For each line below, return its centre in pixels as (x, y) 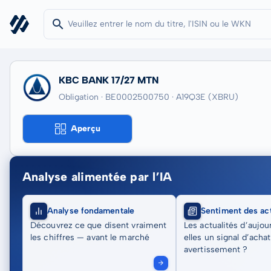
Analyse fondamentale (91, 211)
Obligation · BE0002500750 (114, 97)
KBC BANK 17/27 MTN (109, 80)
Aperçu (85, 129)
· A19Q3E (189, 97)
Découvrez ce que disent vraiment (99, 225)
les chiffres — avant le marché (90, 237)
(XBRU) (223, 97)
